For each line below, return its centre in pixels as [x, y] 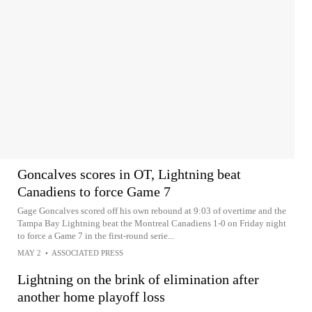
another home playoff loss [91, 296]
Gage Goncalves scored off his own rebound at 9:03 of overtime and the [152, 210]
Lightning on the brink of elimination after [138, 279]
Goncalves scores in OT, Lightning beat [129, 174]
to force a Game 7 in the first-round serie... [96, 235]
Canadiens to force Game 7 [94, 191]
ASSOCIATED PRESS [87, 252]
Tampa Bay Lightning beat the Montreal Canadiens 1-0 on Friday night [152, 223]
